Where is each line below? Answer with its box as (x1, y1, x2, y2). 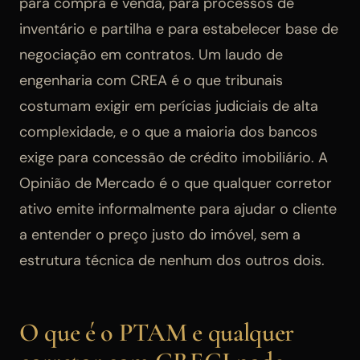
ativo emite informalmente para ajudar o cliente (19, 198, 337, 219)
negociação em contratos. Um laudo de (19, 44, 283, 64)
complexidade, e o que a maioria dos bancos (19, 121, 317, 141)
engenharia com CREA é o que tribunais (19, 70, 283, 90)
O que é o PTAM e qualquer (19, 316, 294, 348)
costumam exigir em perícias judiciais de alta (19, 96, 318, 116)
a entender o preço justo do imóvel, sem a (19, 224, 301, 244)
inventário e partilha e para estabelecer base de (19, 18, 338, 39)
